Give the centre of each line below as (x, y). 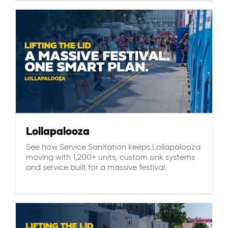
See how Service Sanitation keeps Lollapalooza (113, 147)
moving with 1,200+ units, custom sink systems (110, 158)
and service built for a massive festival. (96, 168)
